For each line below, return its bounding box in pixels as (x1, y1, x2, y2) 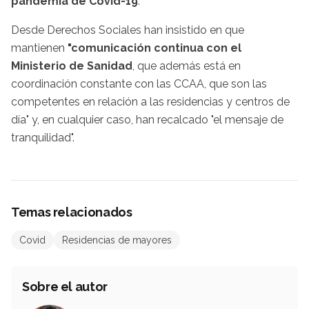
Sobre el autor (22, 279, 108, 295)
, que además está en (132, 59, 241, 73)
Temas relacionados (11, 205, 132, 220)
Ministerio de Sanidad (11, 59, 132, 73)
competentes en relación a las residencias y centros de (11, 95, 290, 109)
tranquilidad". (11, 131, 74, 145)
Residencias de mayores (62, 235, 172, 246)
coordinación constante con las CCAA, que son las (11, 77, 267, 91)
